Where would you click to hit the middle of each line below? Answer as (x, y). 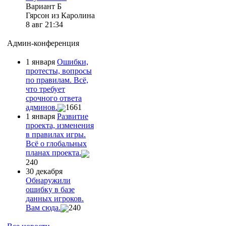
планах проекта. (53, 153)
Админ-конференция (43, 43)
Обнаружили (48, 180)
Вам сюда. (43, 207)
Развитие (73, 117)
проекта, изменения (60, 126)
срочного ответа (54, 98)
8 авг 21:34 (44, 24)
